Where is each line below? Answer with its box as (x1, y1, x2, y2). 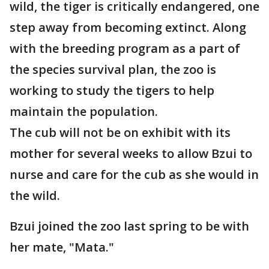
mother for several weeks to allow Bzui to (10, 145, 252, 162)
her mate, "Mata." (10, 239, 117, 255)
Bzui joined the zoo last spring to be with (10, 218, 249, 234)
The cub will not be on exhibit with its (10, 124, 231, 141)
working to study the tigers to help (10, 82, 214, 98)
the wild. (10, 187, 60, 204)
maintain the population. (10, 103, 158, 119)
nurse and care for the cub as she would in (10, 166, 259, 183)
